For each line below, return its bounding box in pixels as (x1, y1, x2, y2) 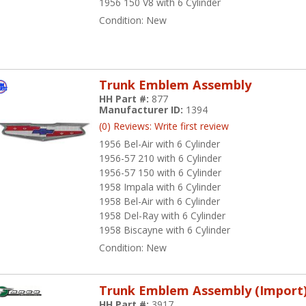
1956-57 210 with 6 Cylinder (99, 152, 222, 165)
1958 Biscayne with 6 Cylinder (99, 223, 231, 237)
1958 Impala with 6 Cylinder (99, 180, 221, 194)
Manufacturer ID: (99, 103, 186, 117)
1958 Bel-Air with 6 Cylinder (99, 195, 221, 208)
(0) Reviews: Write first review (99, 120, 229, 133)
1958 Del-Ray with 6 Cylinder (99, 209, 226, 223)
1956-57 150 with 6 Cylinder (99, 166, 222, 180)
